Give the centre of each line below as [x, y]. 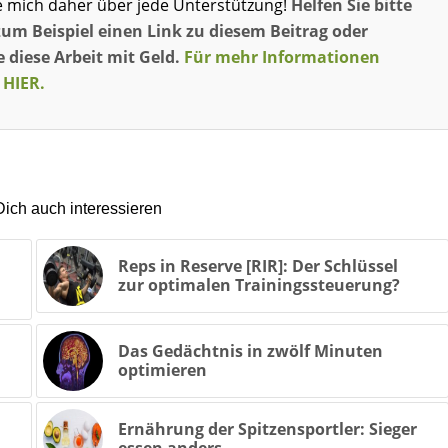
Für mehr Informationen [282, 56]
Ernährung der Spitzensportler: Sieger [267, 429]
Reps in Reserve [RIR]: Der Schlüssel [257, 266]
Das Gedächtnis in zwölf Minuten [250, 351]
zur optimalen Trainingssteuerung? [258, 285]
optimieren [162, 370]
